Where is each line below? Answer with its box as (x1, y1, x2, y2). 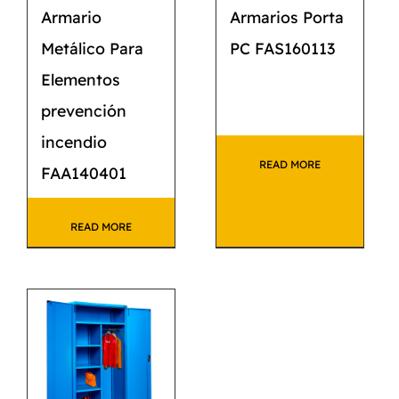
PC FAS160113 (230, 37, 336, 58)
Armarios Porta (230, 6, 345, 27)
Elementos (41, 69, 120, 89)
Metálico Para (41, 37, 143, 58)
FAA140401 (41, 162, 126, 183)
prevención (41, 100, 126, 120)
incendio (41, 131, 107, 151)
